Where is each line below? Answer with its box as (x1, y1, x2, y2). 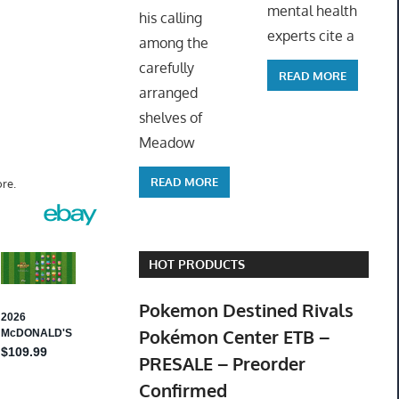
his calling (138, 8, 202, 27)
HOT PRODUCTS (148, 256, 245, 273)
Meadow (138, 133, 195, 151)
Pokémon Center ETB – (138, 325, 330, 349)
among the (138, 33, 208, 52)
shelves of (138, 108, 202, 126)
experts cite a (266, 27, 354, 45)
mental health (266, 2, 357, 20)
